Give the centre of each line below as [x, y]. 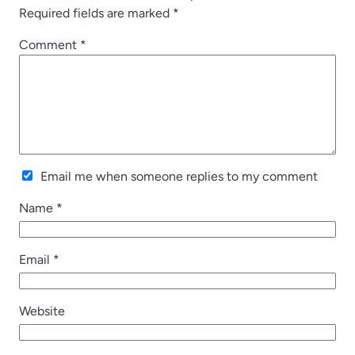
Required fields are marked [96, 13]
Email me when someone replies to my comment [179, 176]
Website [42, 311]
